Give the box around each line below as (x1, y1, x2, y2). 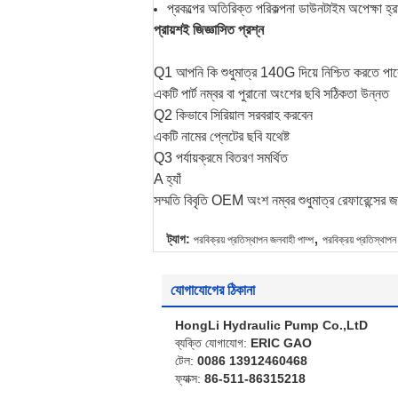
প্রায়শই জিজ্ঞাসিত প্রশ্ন (154, 22, 264, 37)
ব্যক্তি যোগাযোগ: (175, 336, 251, 350)
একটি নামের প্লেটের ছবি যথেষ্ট (154, 129, 290, 144)
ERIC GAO (251, 336, 312, 350)
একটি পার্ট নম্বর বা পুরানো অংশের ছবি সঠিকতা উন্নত (154, 86, 389, 101)
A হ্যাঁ (154, 171, 181, 187)
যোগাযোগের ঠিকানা (171, 283, 255, 298)
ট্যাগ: (167, 232, 190, 246)
